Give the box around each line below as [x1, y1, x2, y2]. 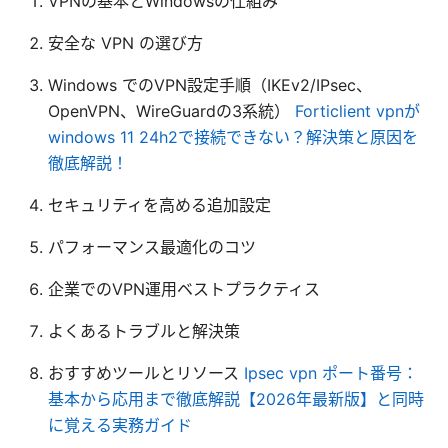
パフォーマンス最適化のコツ [48, 236, 256, 257]
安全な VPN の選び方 [48, 32, 203, 53]
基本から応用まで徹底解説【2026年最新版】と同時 [48, 388, 424, 409]
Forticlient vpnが [295, 100, 420, 121]
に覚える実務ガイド [48, 414, 192, 435]
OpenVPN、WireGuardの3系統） [48, 100, 295, 121]
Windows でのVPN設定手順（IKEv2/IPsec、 [48, 74, 372, 95]
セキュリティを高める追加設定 [48, 194, 271, 215]
